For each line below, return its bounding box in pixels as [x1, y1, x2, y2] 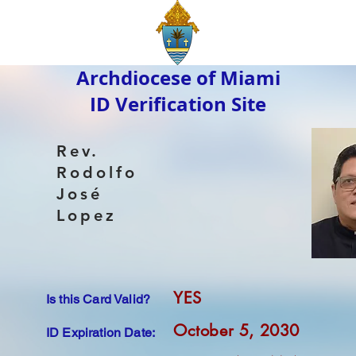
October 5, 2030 [173, 320, 300, 341]
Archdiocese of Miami [75, 64, 281, 91]
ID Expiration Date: [46, 325, 156, 340]
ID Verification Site [90, 91, 266, 118]
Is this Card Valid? [46, 292, 154, 307]
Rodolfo [56, 163, 137, 182]
